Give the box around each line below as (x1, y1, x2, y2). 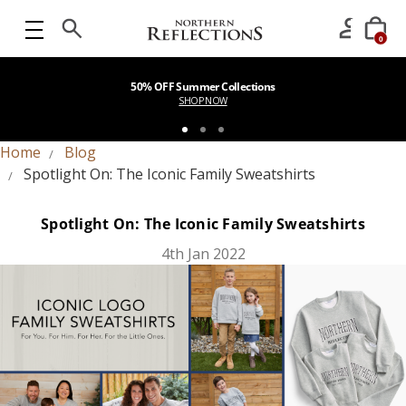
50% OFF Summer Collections (130, 78, 275, 94)
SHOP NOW (179, 93, 227, 107)
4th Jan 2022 (160, 244, 246, 264)
